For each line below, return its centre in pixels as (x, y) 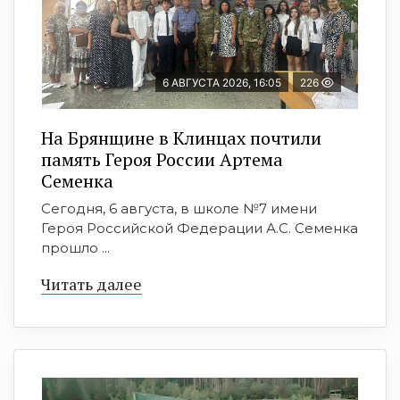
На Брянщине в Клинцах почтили (181, 138)
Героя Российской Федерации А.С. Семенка (200, 228)
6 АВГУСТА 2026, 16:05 (222, 83)
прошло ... (75, 248)
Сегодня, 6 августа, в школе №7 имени (179, 208)
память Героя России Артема (162, 159)
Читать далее (92, 284)
